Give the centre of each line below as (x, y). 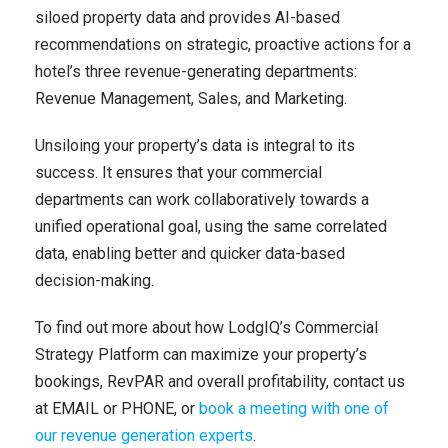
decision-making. (94, 280)
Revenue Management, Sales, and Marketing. (193, 98)
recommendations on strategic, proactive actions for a (223, 44)
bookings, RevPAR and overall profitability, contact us (220, 381)
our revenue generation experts (144, 435)
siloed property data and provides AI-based (187, 17)
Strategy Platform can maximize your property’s (201, 354)
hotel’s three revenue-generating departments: (196, 71)
